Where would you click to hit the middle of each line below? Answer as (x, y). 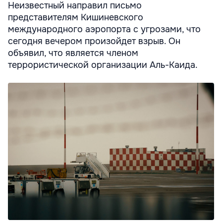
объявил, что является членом (73, 53)
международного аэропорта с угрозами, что (104, 29)
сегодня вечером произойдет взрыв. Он (94, 41)
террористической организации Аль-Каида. (103, 65)
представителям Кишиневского (76, 17)
